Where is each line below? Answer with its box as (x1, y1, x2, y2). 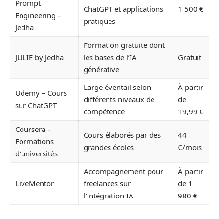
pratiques (84, 16, 115, 26)
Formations (15, 136, 54, 146)
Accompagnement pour (84, 166, 163, 176)
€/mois (178, 142, 202, 152)
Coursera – (15, 124, 51, 134)
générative (84, 65, 119, 74)
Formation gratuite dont (84, 40, 165, 50)
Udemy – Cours (15, 88, 67, 98)
